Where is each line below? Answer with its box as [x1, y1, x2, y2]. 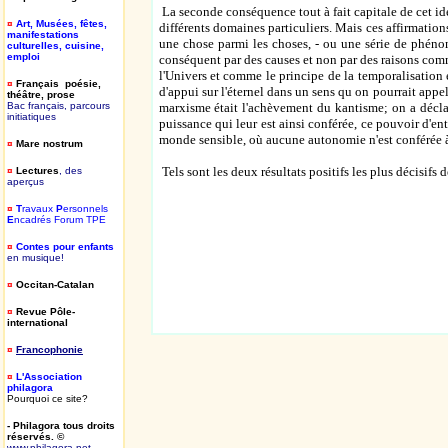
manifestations [7, 29, 79, 40]
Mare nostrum [16, 138, 83, 149]
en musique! [7, 252, 64, 263]
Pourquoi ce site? [7, 393, 88, 404]
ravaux [22, 203, 56, 214]
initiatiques [7, 111, 56, 122]
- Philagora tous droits [7, 420, 115, 431]
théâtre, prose [7, 89, 75, 100]
